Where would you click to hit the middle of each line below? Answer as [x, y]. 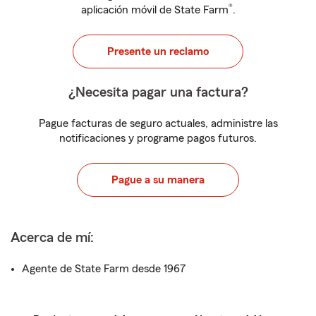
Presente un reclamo [158, 51]
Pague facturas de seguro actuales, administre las [158, 123]
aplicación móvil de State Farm [154, 10]
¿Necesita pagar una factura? [158, 92]
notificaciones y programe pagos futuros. [158, 138]
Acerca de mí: [52, 238]
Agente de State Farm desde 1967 [104, 269]
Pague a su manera [158, 180]
